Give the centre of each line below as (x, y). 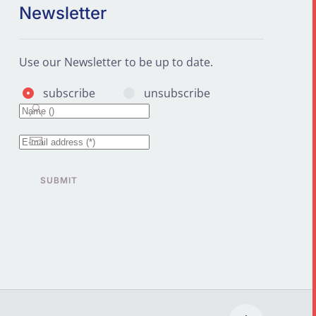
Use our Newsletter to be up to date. (116, 62)
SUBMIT (59, 181)
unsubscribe (177, 93)
